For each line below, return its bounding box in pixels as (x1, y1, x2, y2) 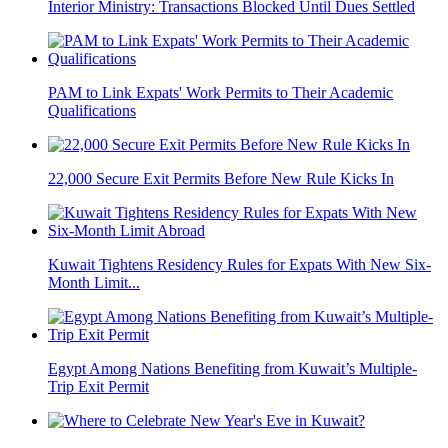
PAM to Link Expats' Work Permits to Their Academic (48, 84, 393, 102)
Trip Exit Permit (48, 378, 149, 396)
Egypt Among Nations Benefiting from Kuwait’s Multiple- (48, 360, 417, 378)
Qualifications (48, 102, 136, 120)
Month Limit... (48, 274, 140, 292)
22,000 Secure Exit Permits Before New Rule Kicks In (48, 170, 394, 188)
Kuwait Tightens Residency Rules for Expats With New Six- (48, 256, 431, 274)
